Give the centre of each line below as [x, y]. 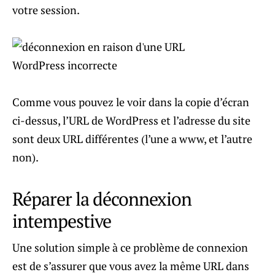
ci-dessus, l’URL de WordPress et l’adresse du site [131, 120]
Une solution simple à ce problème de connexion [130, 247]
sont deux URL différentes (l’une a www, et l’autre [132, 138]
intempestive [62, 221]
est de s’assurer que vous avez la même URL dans [131, 265]
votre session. [46, 10]
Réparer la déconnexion [102, 199]
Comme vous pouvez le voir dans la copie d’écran [131, 102]
